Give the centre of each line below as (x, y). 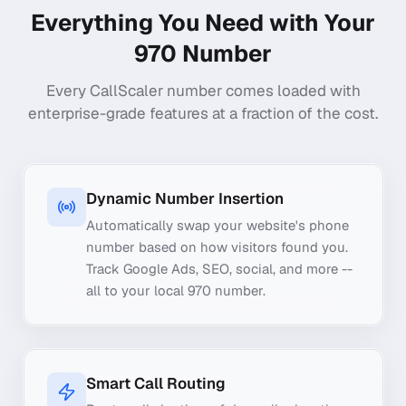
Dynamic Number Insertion (184, 199)
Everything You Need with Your (203, 22)
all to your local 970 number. (175, 290)
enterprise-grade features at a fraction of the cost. (203, 114)
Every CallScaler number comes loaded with (203, 91)
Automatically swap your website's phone (217, 225)
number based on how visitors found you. (217, 246)
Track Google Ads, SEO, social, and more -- (219, 268)
